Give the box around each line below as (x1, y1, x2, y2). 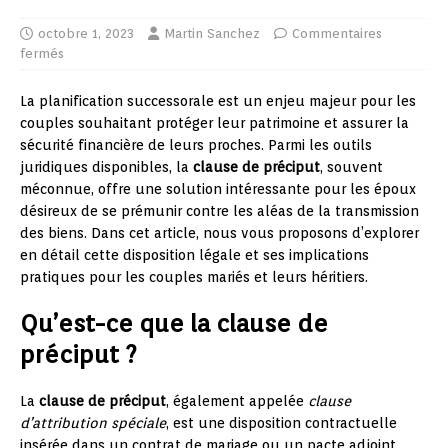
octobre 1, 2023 (38, 26, 134, 42)
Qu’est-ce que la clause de (20, 309, 328, 339)
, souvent (320, 159, 383, 176)
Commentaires (292, 26, 382, 42)
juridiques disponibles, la (20, 159, 193, 176)
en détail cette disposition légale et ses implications (20, 247, 369, 264)
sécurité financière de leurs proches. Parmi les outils (20, 137, 372, 154)
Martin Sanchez (164, 26, 260, 42)
